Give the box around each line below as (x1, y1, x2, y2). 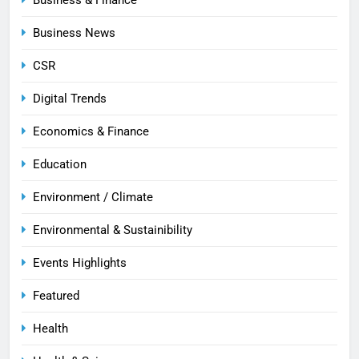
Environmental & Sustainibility (33, 222, 192, 237)
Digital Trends (33, 91, 107, 106)
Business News (33, 25, 115, 40)
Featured (33, 288, 79, 303)
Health (33, 321, 68, 336)
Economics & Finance (33, 123, 149, 139)
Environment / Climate (33, 189, 153, 204)
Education (33, 156, 87, 171)
